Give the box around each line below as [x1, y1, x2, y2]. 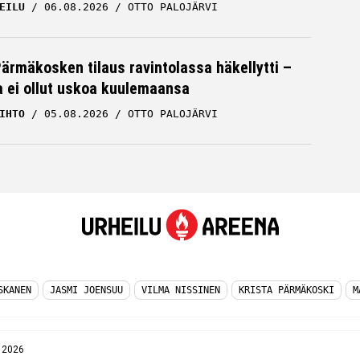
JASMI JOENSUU [50, 284, 123, 296]
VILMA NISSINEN [141, 284, 220, 296]
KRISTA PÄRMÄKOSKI [239, 284, 334, 296]
